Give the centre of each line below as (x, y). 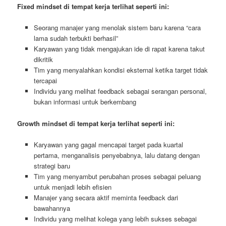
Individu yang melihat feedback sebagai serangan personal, (120, 91)
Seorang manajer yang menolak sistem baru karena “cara (117, 28)
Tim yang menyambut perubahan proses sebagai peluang (117, 176)
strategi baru (52, 165)
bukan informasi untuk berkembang (85, 102)
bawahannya (52, 208)
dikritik (43, 60)
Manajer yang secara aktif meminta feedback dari (106, 197)
